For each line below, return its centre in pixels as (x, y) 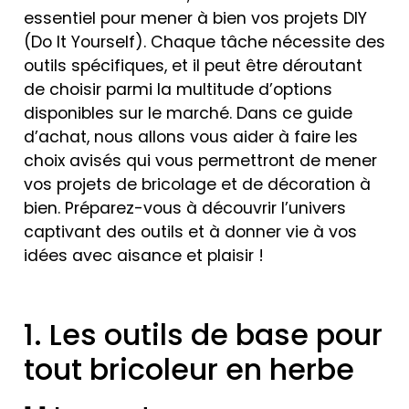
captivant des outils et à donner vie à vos (190, 232)
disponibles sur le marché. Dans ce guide (188, 113)
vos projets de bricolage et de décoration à (197, 184)
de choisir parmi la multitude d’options (178, 89)
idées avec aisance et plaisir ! (144, 256)
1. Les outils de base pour (203, 334)
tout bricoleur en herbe (189, 369)
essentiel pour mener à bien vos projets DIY (195, 18)
